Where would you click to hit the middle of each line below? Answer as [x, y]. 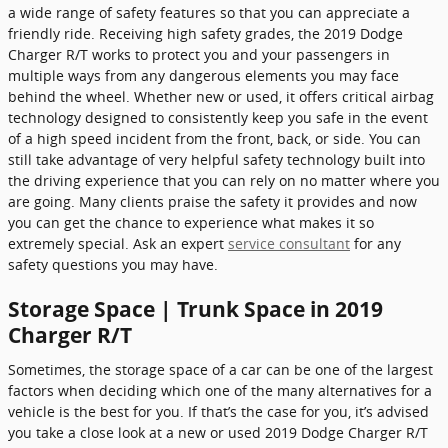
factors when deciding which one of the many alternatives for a [220, 390]
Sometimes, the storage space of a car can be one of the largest [220, 369]
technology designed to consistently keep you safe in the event [218, 117]
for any [375, 243]
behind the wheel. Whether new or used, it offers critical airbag [221, 96]
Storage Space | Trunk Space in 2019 [195, 309]
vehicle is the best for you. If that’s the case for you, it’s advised [218, 411]
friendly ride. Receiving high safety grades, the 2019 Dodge [205, 33]
